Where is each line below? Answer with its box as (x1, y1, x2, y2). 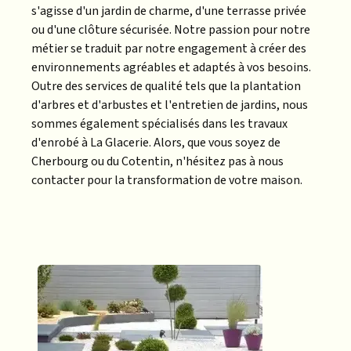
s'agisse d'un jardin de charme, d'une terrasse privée (31, 2, 306, 20)
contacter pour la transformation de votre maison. (31, 171, 302, 189)
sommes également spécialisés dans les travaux (31, 114, 288, 132)
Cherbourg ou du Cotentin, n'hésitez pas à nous (31, 152, 284, 170)
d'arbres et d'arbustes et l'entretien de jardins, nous (31, 96, 308, 114)
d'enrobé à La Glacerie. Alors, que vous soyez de (31, 133, 280, 151)
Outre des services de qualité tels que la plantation (31, 77, 301, 95)
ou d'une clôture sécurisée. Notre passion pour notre (31, 20, 310, 38)
